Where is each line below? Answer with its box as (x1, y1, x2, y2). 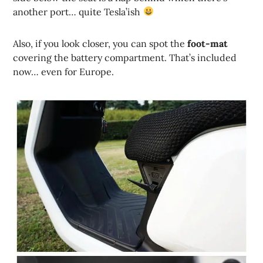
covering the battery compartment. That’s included (13, 51, 237, 63)
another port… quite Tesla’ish (13, 5, 143, 18)
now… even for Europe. (13, 65, 114, 77)
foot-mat (187, 37, 228, 49)
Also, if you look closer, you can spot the (13, 37, 188, 49)
